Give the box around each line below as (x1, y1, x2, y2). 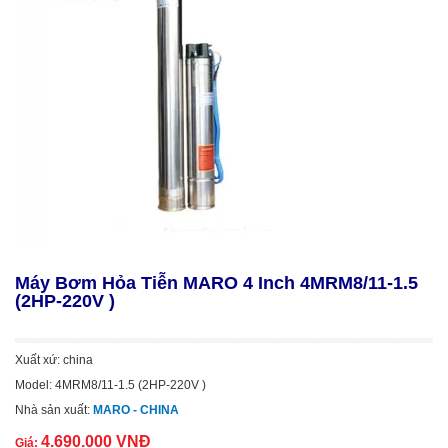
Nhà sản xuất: (15, 403, 93, 417)
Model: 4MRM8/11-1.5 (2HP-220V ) (15, 378, 206, 392)
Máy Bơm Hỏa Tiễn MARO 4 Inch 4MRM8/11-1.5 (15, 273, 418, 293)
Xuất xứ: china (15, 353, 93, 367)
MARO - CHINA (93, 403, 179, 417)
